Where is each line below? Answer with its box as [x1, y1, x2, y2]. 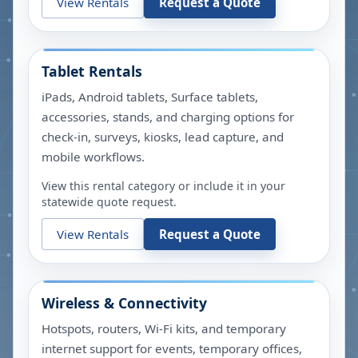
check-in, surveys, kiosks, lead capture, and [42, 129, 284, 145]
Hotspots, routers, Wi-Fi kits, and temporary [42, 320, 286, 336]
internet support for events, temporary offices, [42, 340, 302, 356]
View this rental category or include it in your [42, 178, 285, 193]
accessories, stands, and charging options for [42, 109, 294, 125]
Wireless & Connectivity [42, 293, 207, 312]
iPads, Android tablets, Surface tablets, [42, 89, 258, 105]
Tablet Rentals [42, 62, 142, 81]
